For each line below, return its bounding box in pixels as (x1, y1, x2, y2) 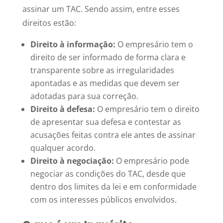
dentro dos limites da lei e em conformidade (30, 181, 197, 192)
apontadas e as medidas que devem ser (30, 78, 180, 89)
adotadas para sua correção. (30, 91, 138, 102)
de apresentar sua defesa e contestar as (30, 116, 181, 127)
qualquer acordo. (30, 142, 96, 153)
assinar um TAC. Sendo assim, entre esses (22, 3, 180, 14)
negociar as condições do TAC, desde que (30, 168, 186, 179)
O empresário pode (113, 155, 189, 166)
